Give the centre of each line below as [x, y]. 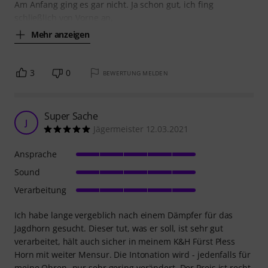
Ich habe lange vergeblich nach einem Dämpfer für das [124, 215]
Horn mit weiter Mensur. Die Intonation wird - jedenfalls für [133, 254]
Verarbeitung [40, 190]
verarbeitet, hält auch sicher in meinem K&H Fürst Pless [125, 241]
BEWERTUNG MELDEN [135, 73]
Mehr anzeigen [60, 34]
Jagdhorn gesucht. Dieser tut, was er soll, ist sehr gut [119, 228]
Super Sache [71, 116]
